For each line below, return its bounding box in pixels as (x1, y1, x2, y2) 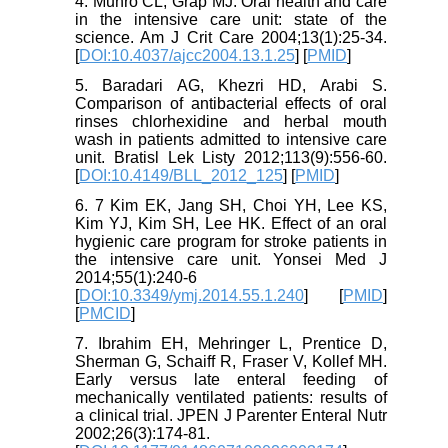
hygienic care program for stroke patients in (75, 233, 387, 251)
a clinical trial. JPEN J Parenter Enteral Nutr (75, 407, 387, 425)
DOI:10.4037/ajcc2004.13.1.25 (79, 47, 296, 65)
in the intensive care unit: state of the (75, 11, 387, 29)
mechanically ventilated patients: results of (75, 389, 387, 407)
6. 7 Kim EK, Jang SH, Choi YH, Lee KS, (75, 197, 387, 215)
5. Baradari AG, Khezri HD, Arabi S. (75, 77, 387, 95)
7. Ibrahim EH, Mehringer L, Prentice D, (75, 335, 387, 353)
